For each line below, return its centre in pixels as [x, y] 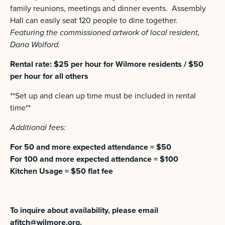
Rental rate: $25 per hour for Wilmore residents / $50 [107, 64]
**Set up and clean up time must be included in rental [103, 96]
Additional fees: [39, 127]
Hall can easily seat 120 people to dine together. [95, 20]
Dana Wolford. [35, 44]
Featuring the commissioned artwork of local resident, [105, 32]
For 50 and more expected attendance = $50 [91, 147]
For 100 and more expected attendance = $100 [94, 159]
